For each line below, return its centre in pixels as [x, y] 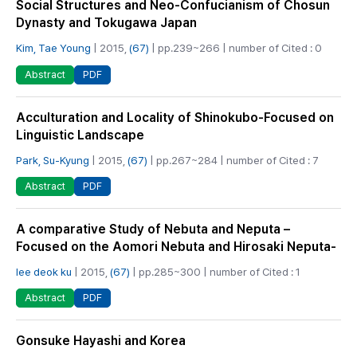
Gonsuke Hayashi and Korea [101, 341]
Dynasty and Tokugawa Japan [106, 23]
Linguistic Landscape [80, 135]
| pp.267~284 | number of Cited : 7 [233, 160]
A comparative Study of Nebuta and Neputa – [153, 229]
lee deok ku [44, 271]
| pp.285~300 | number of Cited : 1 [215, 271]
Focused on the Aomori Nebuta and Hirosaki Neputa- [176, 246]
